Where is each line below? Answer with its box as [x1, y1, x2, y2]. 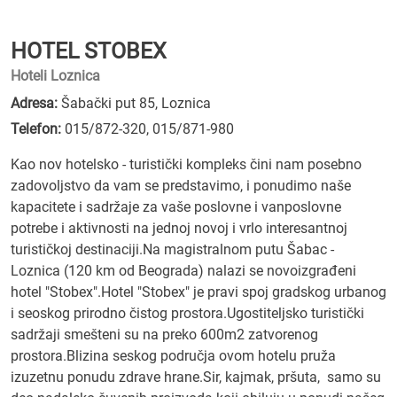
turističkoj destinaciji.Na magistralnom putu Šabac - [11, 241, 334, 258]
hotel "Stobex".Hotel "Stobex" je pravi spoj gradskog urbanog [11, 284, 386, 300]
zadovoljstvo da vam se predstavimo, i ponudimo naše [11, 177, 351, 194]
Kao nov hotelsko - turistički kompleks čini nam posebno [11, 156, 362, 173]
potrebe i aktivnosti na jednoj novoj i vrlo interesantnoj [11, 220, 347, 237]
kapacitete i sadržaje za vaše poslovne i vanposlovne [11, 198, 341, 215]
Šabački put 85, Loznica [58, 95, 211, 112]
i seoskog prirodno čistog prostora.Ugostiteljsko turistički [11, 305, 364, 322]
